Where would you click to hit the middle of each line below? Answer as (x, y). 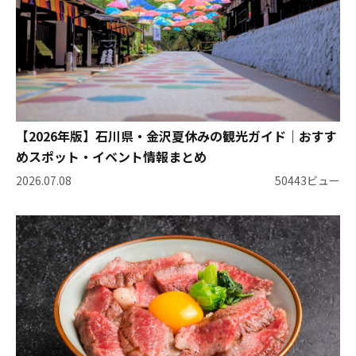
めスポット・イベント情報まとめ (111, 157)
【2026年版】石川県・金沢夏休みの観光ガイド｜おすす (176, 136)
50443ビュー (308, 180)
